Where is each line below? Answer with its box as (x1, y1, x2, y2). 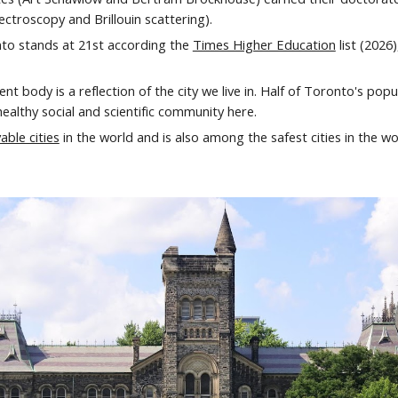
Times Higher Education (192, 36, 336, 53)
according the (103, 36, 193, 53)
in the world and (62, 128, 159, 146)
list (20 (335, 36, 378, 53)
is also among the (158, 128, 271, 146)
